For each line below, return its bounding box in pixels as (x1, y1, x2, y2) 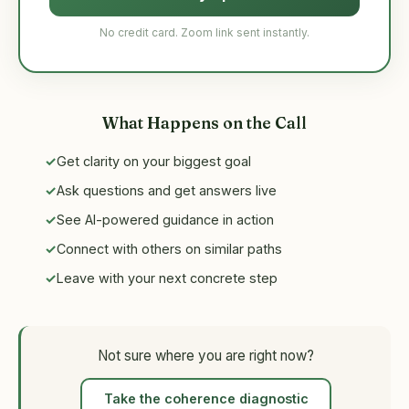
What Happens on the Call (102, 113, 307, 132)
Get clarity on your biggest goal (57, 153, 251, 169)
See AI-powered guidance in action (57, 212, 274, 227)
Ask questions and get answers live (57, 183, 277, 198)
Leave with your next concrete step (57, 270, 278, 286)
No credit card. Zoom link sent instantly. (100, 26, 309, 39)
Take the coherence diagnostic (103, 391, 309, 407)
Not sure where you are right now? (98, 347, 314, 364)
